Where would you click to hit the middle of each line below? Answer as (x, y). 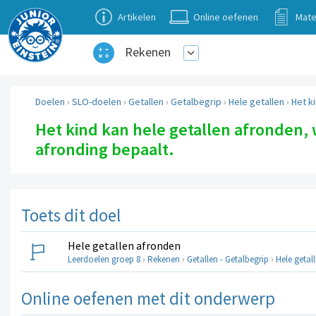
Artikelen (137, 17)
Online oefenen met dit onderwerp (148, 298)
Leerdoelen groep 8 (104, 259)
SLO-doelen (97, 102)
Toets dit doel (71, 215)
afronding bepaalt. (105, 150)
